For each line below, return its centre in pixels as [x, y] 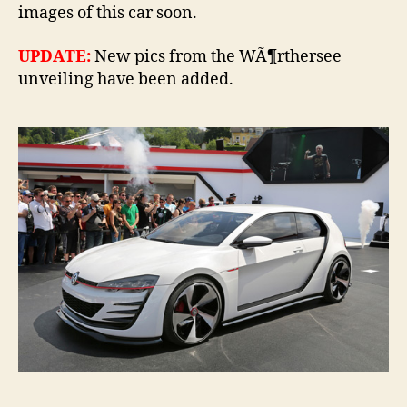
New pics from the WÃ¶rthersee [218, 56]
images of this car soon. [108, 14]
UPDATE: [55, 56]
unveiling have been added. [126, 79]
